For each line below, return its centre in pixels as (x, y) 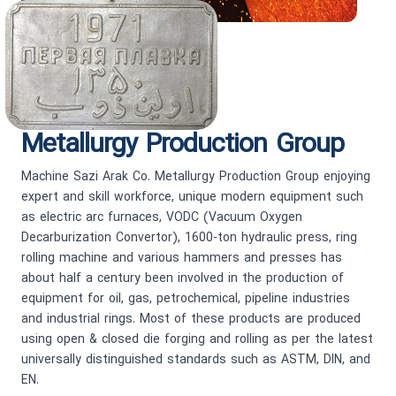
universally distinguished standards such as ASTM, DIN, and (196, 360)
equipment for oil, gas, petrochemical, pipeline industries (186, 299)
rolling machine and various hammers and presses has (182, 258)
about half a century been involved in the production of (183, 278)
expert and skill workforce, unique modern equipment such (192, 197)
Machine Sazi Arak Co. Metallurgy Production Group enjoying (196, 177)
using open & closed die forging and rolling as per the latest (197, 339)
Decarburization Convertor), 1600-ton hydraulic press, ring (189, 238)
